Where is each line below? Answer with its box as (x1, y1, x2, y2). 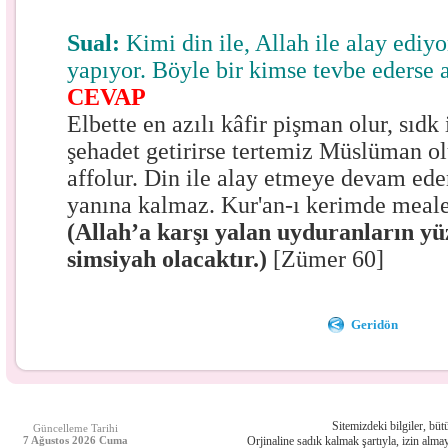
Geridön (351, 317, 399, 332)
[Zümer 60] (267, 246, 385, 272)
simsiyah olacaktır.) (67, 246, 268, 272)
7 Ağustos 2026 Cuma (23, 434, 129, 446)
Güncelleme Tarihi (33, 422, 119, 434)
